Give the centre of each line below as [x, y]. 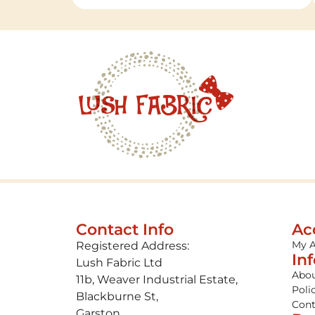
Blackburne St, [117, 296]
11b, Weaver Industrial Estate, [156, 279]
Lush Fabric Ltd [119, 262]
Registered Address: [132, 245]
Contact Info [124, 229]
